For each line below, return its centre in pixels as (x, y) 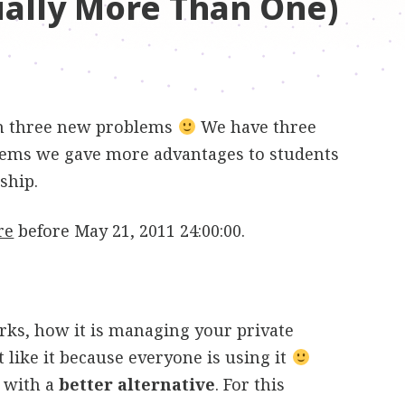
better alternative (137, 384)
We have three (256, 127)
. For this (250, 384)
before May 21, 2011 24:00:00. (130, 231)
